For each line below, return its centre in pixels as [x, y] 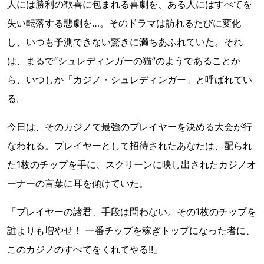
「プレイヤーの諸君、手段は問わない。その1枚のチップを [132, 212]
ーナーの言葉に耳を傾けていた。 [78, 184]
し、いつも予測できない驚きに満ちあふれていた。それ [125, 42]
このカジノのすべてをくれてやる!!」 [85, 250]
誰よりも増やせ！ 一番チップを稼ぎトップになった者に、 [131, 231]
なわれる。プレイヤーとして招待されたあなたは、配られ [130, 146]
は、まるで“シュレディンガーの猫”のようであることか [124, 61]
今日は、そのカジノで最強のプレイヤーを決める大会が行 [130, 127]
